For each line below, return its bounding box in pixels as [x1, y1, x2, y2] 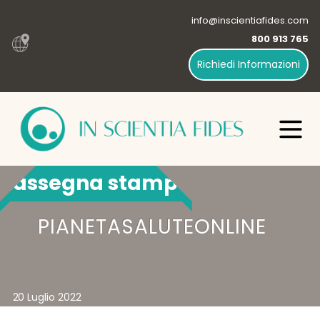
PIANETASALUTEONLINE [37, 213, 266, 241]
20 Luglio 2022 [12, 290, 82, 305]
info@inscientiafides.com [191, 14, 309, 28]
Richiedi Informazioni [196, 57, 300, 72]
